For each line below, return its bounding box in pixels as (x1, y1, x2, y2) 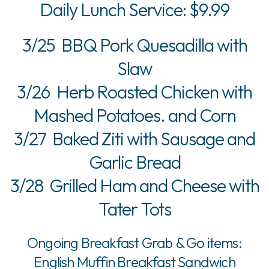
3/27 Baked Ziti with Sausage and (14, 127, 255, 150)
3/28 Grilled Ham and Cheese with (10, 174, 259, 197)
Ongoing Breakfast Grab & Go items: (27, 233, 242, 252)
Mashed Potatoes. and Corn (33, 103, 236, 127)
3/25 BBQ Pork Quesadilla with (22, 33, 247, 56)
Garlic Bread (88, 150, 181, 174)
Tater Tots (98, 197, 171, 220)
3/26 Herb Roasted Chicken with (17, 80, 252, 103)
